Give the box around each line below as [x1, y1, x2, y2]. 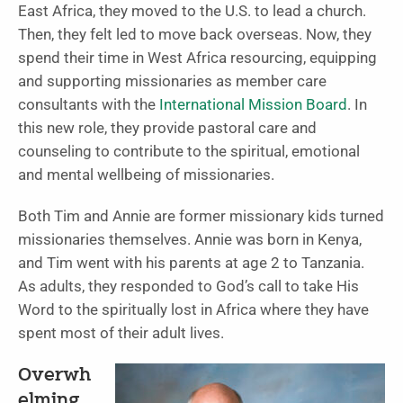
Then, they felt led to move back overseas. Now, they [18, 25, 372, 43]
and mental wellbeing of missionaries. [18, 166, 278, 184]
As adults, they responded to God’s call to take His [18, 277, 359, 295]
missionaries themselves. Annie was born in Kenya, [18, 230, 362, 248]
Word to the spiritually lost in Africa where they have [18, 300, 369, 318]
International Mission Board [159, 95, 347, 113]
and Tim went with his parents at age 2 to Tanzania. [18, 254, 364, 272]
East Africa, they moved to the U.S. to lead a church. [18, 2, 366, 20]
